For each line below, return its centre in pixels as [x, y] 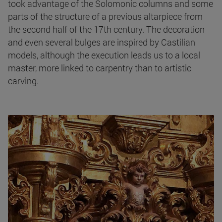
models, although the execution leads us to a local [104, 55]
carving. [23, 81]
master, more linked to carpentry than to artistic [100, 68]
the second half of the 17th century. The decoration [106, 29]
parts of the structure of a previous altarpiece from [105, 16]
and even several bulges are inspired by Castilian [102, 42]
